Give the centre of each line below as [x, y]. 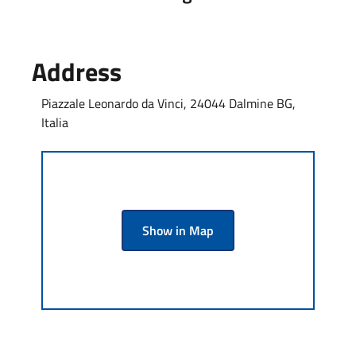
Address [77, 71]
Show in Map [178, 230]
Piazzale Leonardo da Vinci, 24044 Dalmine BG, [168, 103]
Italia [55, 122]
